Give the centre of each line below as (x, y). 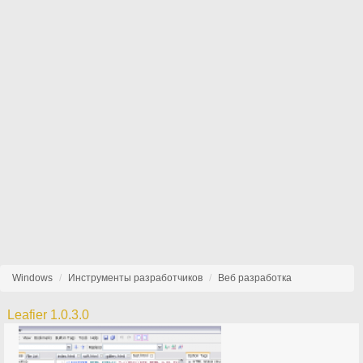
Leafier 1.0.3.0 (49, 315)
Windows (32, 278)
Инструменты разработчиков (135, 278)
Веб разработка (255, 278)
